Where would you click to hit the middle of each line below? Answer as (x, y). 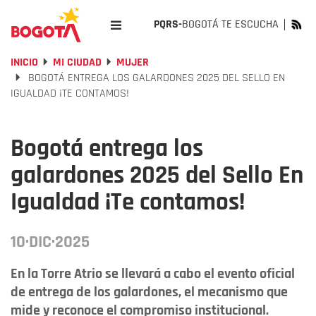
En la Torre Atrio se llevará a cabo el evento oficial (153, 274)
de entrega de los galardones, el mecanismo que (149, 292)
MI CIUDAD (77, 62)
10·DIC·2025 (50, 242)
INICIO (24, 62)
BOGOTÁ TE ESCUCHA (230, 24)
